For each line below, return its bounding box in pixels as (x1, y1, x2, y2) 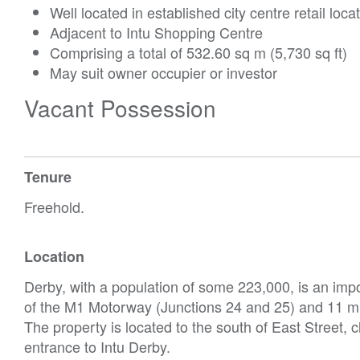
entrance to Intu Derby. (24, 335, 170, 357)
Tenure (24, 166, 72, 187)
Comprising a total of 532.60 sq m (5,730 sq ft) (50, 41, 347, 63)
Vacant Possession (24, 91, 216, 124)
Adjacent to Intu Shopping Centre (50, 21, 263, 43)
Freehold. (24, 195, 84, 217)
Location (24, 245, 84, 267)
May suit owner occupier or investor (50, 61, 277, 83)
